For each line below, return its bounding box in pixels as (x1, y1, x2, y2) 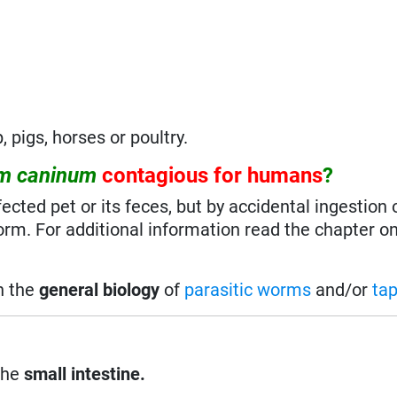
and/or (311, 278, 373, 300)
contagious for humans (102, 162, 323, 188)
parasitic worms (184, 278, 312, 300)
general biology (39, 278, 160, 300)
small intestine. (24, 362, 146, 385)
